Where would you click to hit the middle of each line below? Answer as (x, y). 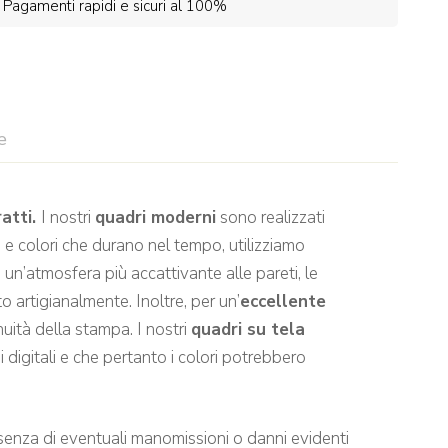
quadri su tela (248, 329)
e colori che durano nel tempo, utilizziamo (155, 245)
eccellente (283, 301)
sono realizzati (270, 217)
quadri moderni (155, 217)
